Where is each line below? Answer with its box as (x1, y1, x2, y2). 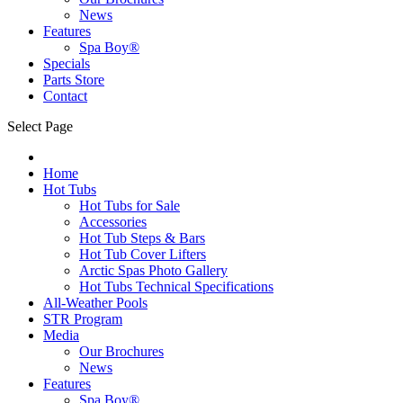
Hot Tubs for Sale (79, 197, 180, 213)
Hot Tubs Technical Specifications (79, 278, 273, 294)
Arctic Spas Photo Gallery (79, 262, 228, 278)
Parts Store (43, 71, 104, 87)
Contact (43, 87, 87, 103)
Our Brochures (79, 343, 164, 359)
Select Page (7, 118, 73, 134)
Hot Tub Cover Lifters (79, 246, 206, 262)
